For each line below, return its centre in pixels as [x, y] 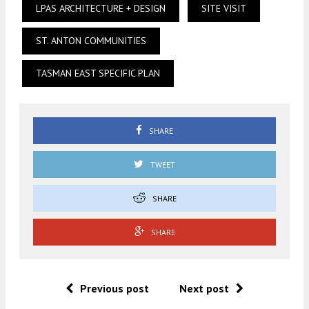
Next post [204, 288]
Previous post [114, 288]
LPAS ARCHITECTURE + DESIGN [101, 8]
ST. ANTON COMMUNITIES [91, 40]
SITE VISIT [224, 8]
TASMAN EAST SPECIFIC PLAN [98, 73]
